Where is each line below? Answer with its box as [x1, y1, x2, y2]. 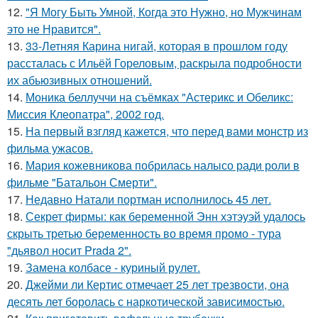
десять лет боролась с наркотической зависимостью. [7, 292, 285, 309]
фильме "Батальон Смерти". [7, 173, 157, 190]
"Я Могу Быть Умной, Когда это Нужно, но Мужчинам [26, 3, 302, 20]
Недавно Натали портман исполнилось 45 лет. [26, 190, 271, 207]
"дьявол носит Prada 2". [7, 241, 131, 258]
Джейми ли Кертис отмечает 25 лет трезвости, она [26, 275, 289, 292]
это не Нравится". [7, 20, 101, 37]
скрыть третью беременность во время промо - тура [7, 224, 281, 241]
